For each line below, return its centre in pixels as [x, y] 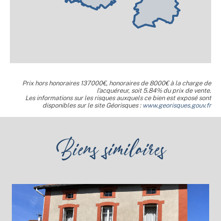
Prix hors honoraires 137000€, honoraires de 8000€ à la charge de [117, 83]
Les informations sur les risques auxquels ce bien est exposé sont [118, 98]
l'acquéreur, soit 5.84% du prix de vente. [154, 90]
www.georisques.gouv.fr [177, 105]
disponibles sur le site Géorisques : [92, 105]
